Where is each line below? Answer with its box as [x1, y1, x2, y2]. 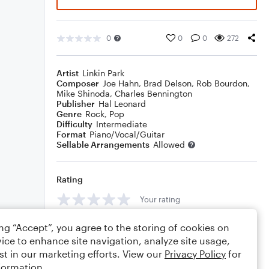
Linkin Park [82, 68, 124, 78]
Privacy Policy [165, 248, 226, 259]
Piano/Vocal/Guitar [89, 129, 165, 139]
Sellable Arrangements [56, 139, 150, 150]
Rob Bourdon [196, 78, 247, 88]
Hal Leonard [98, 98, 146, 109]
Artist [56, 68, 79, 78]
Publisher [56, 98, 95, 109]
